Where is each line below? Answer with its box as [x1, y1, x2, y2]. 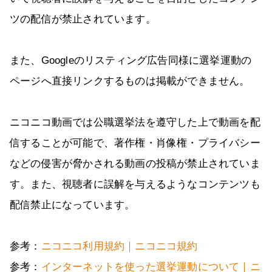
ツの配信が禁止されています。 [10, 13, 156, 25]
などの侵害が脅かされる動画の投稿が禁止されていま [10, 158, 260, 170]
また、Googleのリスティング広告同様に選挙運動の [10, 55, 252, 67]
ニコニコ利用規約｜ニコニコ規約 [41, 240, 198, 253]
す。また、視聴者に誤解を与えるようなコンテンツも [10, 178, 260, 191]
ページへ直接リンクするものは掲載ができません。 [10, 75, 250, 87]
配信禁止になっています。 [10, 199, 135, 211]
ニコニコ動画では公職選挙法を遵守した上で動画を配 [10, 117, 260, 129]
